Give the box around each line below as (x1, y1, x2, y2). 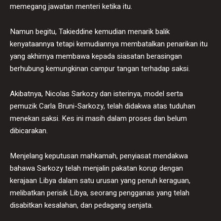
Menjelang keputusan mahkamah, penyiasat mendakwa (10, 150, 188, 161)
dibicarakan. (10, 125, 48, 136)
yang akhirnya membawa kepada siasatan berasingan (10, 50, 182, 62)
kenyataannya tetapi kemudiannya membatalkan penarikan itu (10, 38, 208, 49)
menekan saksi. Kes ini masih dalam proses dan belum (10, 112, 187, 124)
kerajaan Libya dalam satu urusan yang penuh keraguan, (10, 175, 190, 186)
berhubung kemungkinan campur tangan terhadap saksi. (10, 63, 190, 74)
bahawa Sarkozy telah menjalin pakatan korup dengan (10, 162, 183, 174)
